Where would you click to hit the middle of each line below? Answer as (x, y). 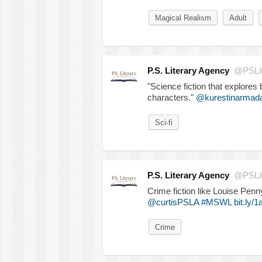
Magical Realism (183, 18)
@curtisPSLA (173, 202)
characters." (171, 97)
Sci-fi (163, 122)
